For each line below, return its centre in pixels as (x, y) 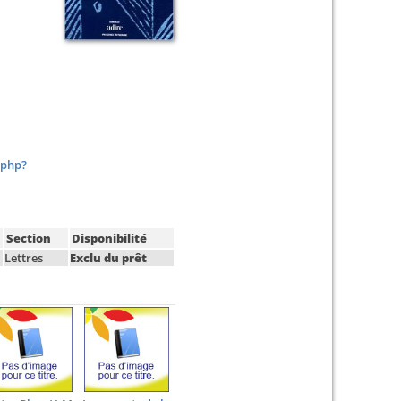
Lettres (24, 258)
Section (29, 238)
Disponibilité (109, 238)
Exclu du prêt (108, 258)
